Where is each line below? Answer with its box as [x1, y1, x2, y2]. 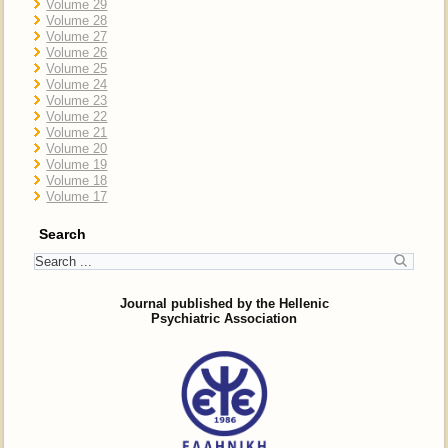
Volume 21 [46, 125, 108, 140]
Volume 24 [46, 77, 108, 92]
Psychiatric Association [151, 311, 297, 326]
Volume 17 [46, 189, 108, 204]
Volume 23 [46, 93, 108, 108]
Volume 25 [46, 61, 108, 76]
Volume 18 [46, 173, 108, 188]
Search [39, 226, 87, 242]
